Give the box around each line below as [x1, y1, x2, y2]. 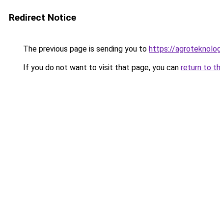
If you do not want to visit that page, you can [21, 63, 181, 72]
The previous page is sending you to [21, 44, 149, 54]
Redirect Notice [9, 12, 76, 23]
